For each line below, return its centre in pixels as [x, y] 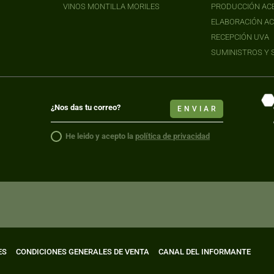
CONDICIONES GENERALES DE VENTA [83, 251]
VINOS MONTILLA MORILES [112, 6]
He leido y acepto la [101, 136]
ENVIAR [198, 109]
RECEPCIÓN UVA [240, 37]
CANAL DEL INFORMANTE [205, 251]
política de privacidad [173, 136]
